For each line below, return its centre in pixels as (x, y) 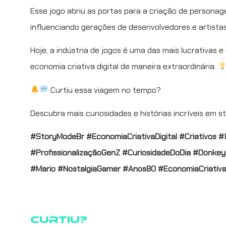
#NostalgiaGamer (89, 169)
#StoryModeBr (57, 137)
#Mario (43, 169)
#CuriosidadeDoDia (156, 153)
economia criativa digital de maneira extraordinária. (124, 67)
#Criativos (198, 137)
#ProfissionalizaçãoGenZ (75, 153)
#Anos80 (139, 169)
